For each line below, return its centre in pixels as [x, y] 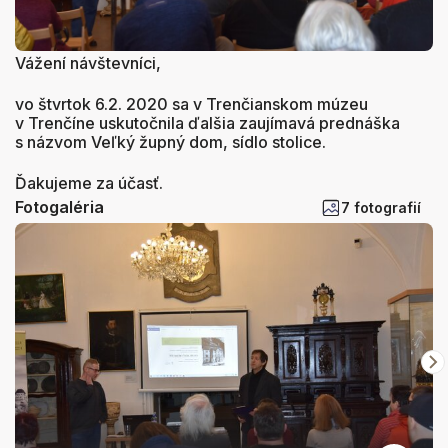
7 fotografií [381, 207]
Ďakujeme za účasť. [89, 182]
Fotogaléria [59, 207]
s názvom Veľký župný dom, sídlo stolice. [170, 141]
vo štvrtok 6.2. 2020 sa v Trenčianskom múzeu [191, 103]
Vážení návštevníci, [88, 62]
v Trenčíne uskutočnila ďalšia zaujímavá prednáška [207, 122]
